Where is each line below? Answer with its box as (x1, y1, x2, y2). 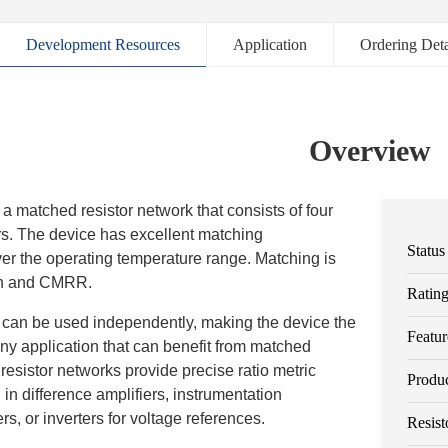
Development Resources (26, 36, 180, 53)
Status (407, 242, 446, 259)
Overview (309, 134, 431, 167)
